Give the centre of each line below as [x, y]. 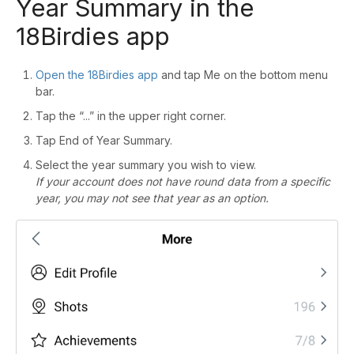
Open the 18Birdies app [97, 75]
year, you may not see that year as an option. [152, 198]
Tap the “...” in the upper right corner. [131, 116]
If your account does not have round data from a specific [183, 182]
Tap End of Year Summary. [104, 141]
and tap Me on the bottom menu [243, 75]
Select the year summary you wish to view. [146, 165]
